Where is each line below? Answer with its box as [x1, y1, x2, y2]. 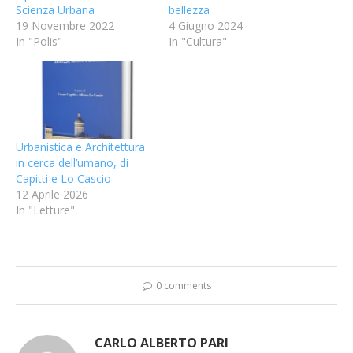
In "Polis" [16, 34, 62, 50]
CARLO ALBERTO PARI [95, 333, 229, 351]
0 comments [155, 278, 211, 292]
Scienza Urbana [16, 2, 95, 18]
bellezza [169, 2, 210, 18]
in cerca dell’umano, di [16, 154, 128, 170]
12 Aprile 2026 [16, 186, 88, 202]
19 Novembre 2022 [16, 18, 114, 34]
